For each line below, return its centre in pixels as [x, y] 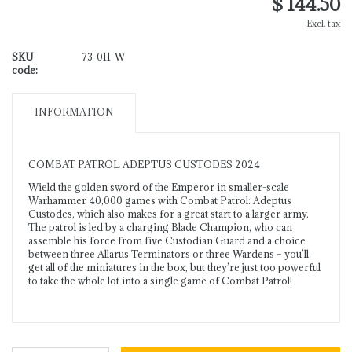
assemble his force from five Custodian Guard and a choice [167, 241]
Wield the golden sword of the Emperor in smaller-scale [159, 187]
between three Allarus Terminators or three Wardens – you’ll [169, 254]
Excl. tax [324, 24]
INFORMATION [74, 112]
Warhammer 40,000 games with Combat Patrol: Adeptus [160, 201]
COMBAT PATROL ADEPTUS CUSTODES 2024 [144, 165]
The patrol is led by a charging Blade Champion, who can [160, 227]
